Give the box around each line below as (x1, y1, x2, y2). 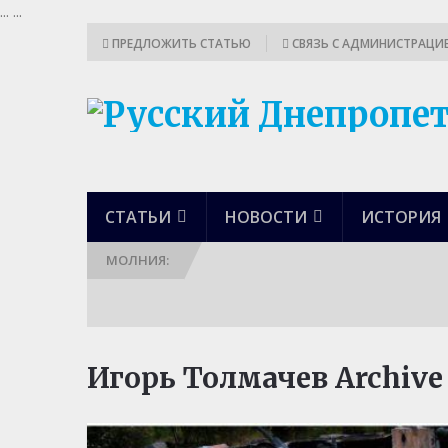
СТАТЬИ (105, 206, 171, 228)
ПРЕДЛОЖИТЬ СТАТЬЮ (109, 35, 251, 52)
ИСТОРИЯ (361, 206, 441, 228)
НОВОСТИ (225, 206, 307, 228)
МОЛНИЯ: (106, 251, 169, 269)
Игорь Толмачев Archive (87, 360, 443, 396)
